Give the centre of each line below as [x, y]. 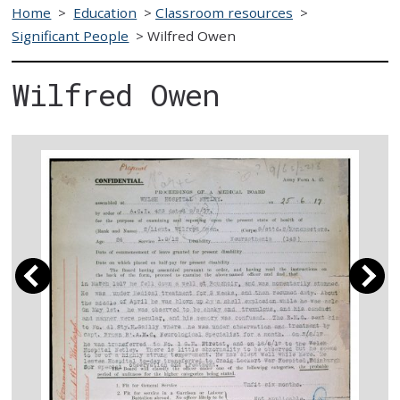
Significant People [71, 35]
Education [105, 12]
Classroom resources [225, 12]
